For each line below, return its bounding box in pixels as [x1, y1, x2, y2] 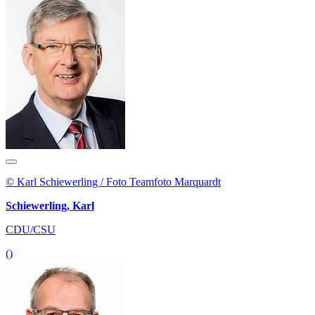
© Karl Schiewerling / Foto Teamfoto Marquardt [6, 175, 221, 188]
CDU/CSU [6, 223, 56, 236]
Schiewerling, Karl [6, 199, 94, 212]
